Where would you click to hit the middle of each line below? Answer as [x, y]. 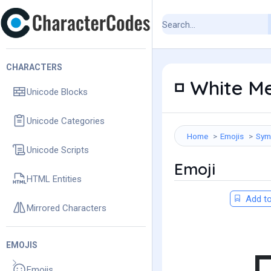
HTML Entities [54, 179]
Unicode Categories [66, 121]
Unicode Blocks [57, 92]
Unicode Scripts [58, 150]
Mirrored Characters [67, 208]
